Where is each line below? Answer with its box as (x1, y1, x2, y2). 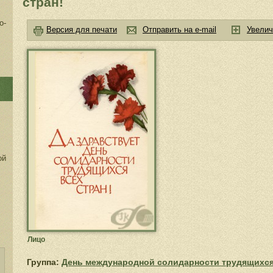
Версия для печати (46, 25, 117, 34)
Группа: (27, 257, 59, 267)
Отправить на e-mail (143, 25, 216, 34)
